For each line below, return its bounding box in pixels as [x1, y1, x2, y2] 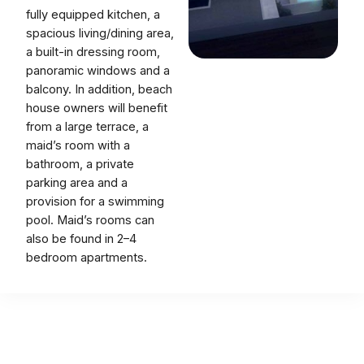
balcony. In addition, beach [26, 81, 172, 97]
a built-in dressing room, [26, 44, 160, 59]
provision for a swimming [26, 193, 164, 209]
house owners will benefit [26, 100, 167, 115]
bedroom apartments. [26, 249, 147, 265]
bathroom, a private [26, 156, 134, 171]
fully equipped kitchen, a [26, 6, 160, 22]
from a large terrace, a [26, 119, 149, 134]
